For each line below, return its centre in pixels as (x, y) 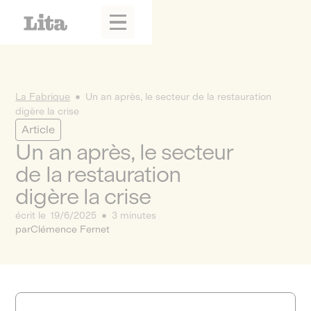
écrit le (32, 216)
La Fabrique (43, 97)
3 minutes (134, 216)
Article (39, 129)
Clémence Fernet (70, 229)
